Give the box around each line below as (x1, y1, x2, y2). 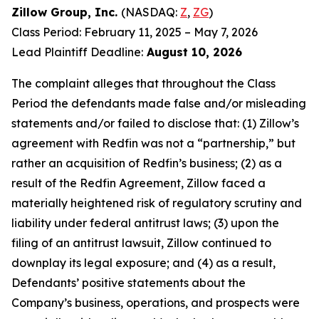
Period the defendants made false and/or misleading (11, 96, 306, 110)
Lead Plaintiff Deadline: (11, 45, 143, 59)
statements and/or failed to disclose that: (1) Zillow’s (11, 116, 299, 130)
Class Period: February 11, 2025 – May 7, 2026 (11, 25, 258, 39)
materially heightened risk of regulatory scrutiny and (11, 196, 302, 210)
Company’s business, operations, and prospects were (11, 296, 300, 310)
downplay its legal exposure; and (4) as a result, (11, 256, 276, 270)
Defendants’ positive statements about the (11, 276, 246, 290)
